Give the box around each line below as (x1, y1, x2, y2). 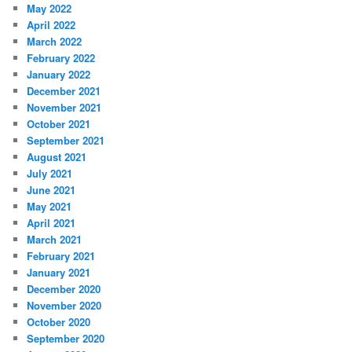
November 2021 (27, 100, 102, 115)
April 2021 (27, 215, 76, 231)
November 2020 (27, 298, 102, 313)
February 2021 (27, 248, 96, 264)
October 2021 (27, 116, 91, 132)
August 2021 (27, 149, 87, 165)
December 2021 (27, 83, 101, 99)
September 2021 (27, 133, 105, 148)
